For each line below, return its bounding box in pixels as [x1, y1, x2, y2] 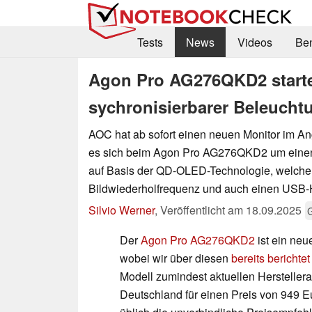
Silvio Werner [88, 201, 155, 218]
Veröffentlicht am [160, 201, 246, 218]
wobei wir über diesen [120, 249, 231, 266]
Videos [237, 34, 272, 51]
